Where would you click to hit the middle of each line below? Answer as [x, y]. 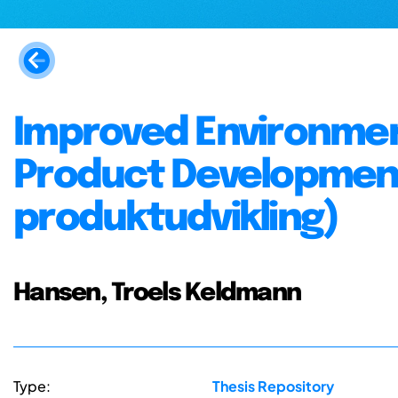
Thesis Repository [273, 386]
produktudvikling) [176, 219]
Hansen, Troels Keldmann [157, 293]
